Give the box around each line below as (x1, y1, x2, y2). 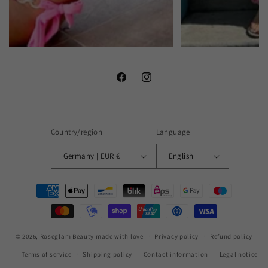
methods (20, 195, 56, 207)
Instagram (140, 78, 180, 89)
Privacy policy (154, 232, 199, 240)
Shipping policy (83, 249, 132, 258)
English (168, 151, 194, 161)
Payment (20, 179, 56, 191)
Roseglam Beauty (39, 232, 95, 240)
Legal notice (219, 249, 258, 258)
